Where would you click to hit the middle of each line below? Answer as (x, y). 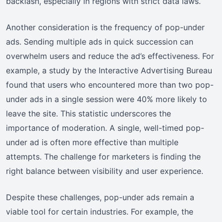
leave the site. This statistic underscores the (88, 113)
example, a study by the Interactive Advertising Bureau (109, 70)
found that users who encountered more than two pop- (110, 84)
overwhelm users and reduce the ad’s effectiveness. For (110, 56)
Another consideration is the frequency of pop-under (105, 27)
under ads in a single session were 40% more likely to (107, 99)
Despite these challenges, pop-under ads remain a (100, 197)
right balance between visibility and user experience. (105, 171)
